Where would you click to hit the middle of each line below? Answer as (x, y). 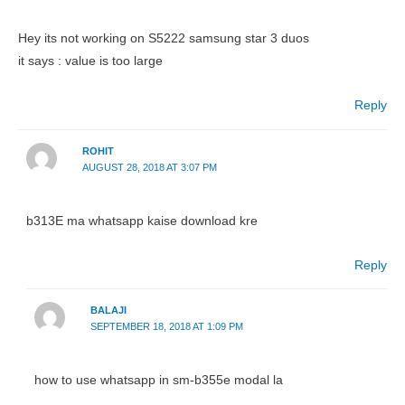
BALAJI (108, 311)
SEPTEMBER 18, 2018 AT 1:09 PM (166, 327)
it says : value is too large (90, 61)
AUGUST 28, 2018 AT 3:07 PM (149, 167)
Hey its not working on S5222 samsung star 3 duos (164, 39)
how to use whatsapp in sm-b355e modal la (159, 381)
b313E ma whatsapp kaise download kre (142, 221)
